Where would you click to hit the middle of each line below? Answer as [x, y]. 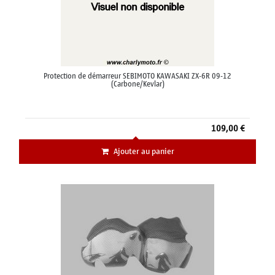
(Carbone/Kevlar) [137, 84]
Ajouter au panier [144, 152]
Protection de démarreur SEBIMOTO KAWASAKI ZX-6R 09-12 [137, 76]
